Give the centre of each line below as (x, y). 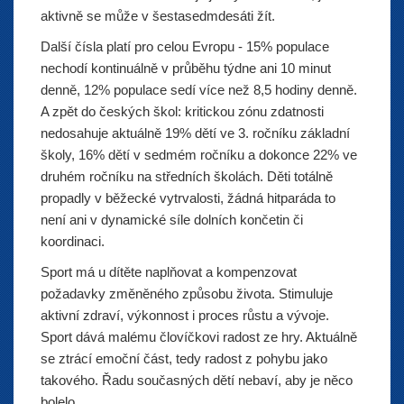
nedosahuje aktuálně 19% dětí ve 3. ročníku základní (195, 133)
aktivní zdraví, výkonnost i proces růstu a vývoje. (185, 315)
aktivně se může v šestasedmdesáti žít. (160, 16)
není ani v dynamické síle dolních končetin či (172, 220)
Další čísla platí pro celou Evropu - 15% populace (185, 46)
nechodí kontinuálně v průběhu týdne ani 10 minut (186, 68)
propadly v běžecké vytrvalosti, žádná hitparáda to (188, 198)
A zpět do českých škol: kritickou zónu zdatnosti (182, 111)
